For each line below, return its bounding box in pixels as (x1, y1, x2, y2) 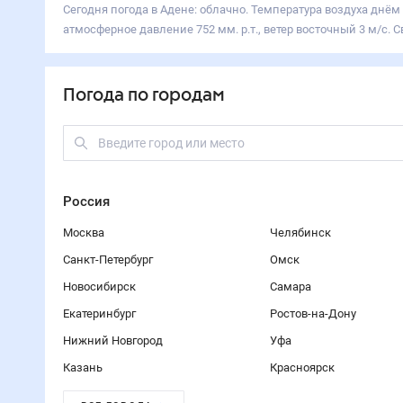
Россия (62, 193, 110, 210)
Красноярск (269, 361, 335, 374)
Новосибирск (62, 280, 136, 293)
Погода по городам (62, 86, 225, 105)
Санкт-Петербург (62, 253, 153, 266)
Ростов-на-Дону (269, 307, 356, 320)
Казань (62, 361, 103, 374)
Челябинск (269, 226, 331, 239)
